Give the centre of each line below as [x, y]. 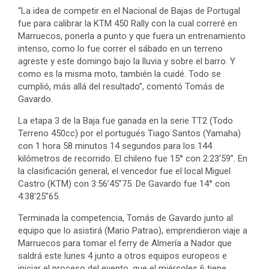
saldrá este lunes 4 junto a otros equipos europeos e [122, 255]
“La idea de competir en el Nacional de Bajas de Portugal [129, 11]
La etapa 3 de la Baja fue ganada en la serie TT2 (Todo [125, 120]
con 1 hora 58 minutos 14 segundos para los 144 [115, 146]
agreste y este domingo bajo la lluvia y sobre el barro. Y [127, 61]
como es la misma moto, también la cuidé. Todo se [119, 74]
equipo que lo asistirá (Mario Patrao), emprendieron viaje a [133, 230]
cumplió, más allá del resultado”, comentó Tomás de [121, 86]
